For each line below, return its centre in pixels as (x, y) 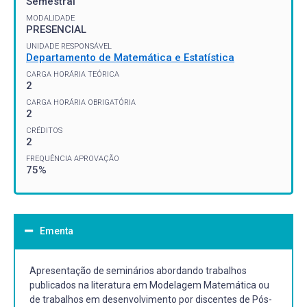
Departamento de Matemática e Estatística (130, 57)
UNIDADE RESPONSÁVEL (69, 46)
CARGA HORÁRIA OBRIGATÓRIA (81, 102)
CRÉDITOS (44, 130)
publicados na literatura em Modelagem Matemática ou (149, 285)
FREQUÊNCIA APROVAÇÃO (73, 158)
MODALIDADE (50, 18)
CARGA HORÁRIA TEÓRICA (73, 74)
